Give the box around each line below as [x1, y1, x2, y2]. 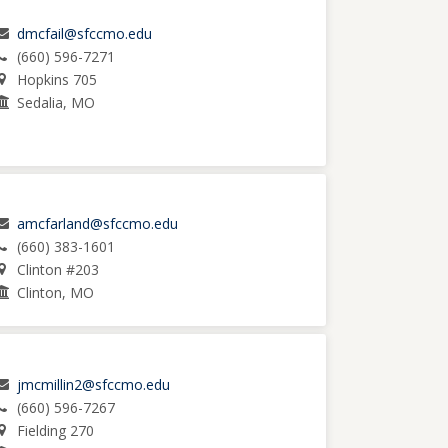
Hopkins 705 [16, 70, 97, 90]
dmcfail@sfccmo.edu [16, 24, 152, 44]
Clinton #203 [16, 260, 99, 280]
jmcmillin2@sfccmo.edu [16, 374, 170, 394]
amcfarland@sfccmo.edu [16, 214, 178, 234]
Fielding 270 [16, 420, 94, 440]
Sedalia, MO [16, 93, 95, 113]
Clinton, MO [16, 283, 94, 303]
